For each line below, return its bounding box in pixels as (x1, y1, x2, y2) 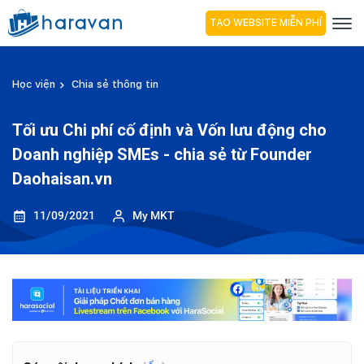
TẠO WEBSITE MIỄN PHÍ (210, 16, 322, 28)
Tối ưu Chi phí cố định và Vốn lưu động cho (12, 120, 327, 140)
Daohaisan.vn (12, 169, 112, 188)
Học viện (12, 78, 55, 90)
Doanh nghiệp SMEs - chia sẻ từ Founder (12, 145, 312, 164)
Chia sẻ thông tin (71, 78, 158, 90)
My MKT (132, 209, 175, 222)
